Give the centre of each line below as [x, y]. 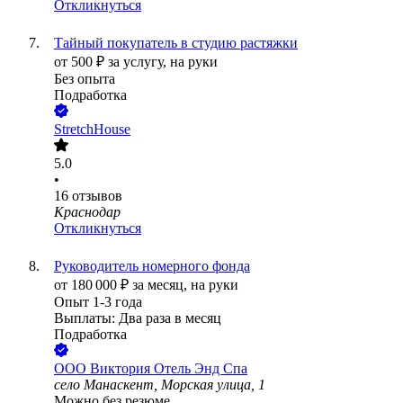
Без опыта [85, 79]
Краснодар [87, 212]
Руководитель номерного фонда [152, 266]
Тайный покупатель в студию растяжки [176, 43]
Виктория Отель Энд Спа [169, 369]
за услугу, [139, 62]
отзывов [97, 196]
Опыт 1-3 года [98, 302]
